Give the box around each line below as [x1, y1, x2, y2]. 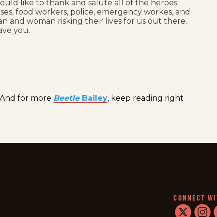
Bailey [79, 93, 108, 103]
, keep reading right [108, 93, 184, 103]
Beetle [53, 93, 79, 103]
